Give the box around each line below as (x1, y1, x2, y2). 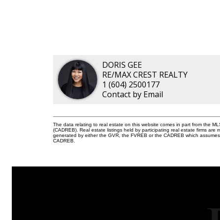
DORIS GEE (102, 59, 142, 70)
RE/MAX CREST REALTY (102, 69, 188, 80)
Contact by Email (102, 88, 163, 100)
